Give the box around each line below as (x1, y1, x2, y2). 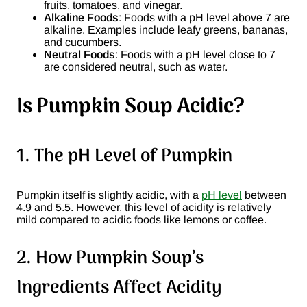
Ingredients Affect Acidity (16, 273, 221, 304)
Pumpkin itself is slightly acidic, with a (16, 189, 201, 201)
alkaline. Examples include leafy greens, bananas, (44, 24, 288, 36)
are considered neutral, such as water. (44, 61, 228, 73)
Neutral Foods (44, 49, 115, 61)
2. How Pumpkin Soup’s (16, 244, 204, 274)
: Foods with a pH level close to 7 (115, 49, 275, 61)
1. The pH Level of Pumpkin (16, 142, 232, 172)
